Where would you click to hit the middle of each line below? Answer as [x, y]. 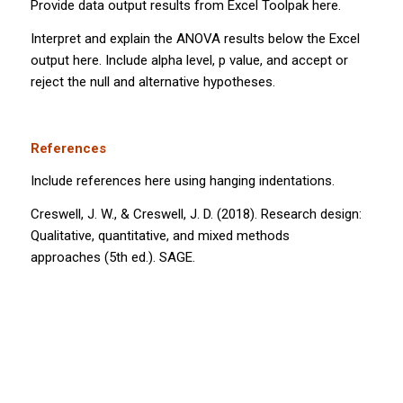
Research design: [311, 214]
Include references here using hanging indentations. [182, 181]
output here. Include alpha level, [124, 60]
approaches [65, 257]
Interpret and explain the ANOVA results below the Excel [195, 39]
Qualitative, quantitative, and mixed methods [160, 236]
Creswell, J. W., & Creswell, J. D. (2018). [145, 214]
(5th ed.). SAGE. [148, 257]
